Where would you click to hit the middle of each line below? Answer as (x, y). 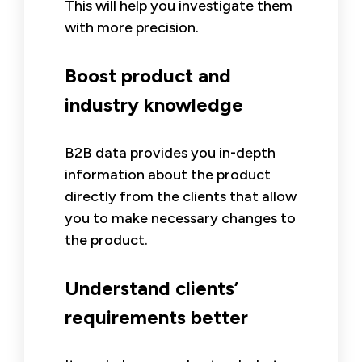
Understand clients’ (152, 288)
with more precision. (132, 27)
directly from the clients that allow (181, 196)
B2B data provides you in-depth (170, 152)
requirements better (156, 317)
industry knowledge (154, 104)
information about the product (168, 174)
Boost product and (148, 75)
